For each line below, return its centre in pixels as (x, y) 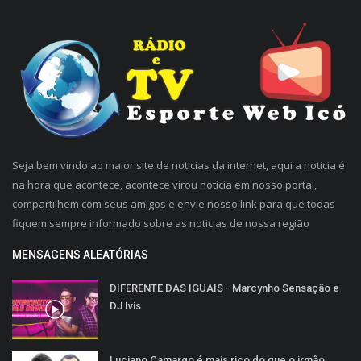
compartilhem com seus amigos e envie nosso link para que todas (174, 203)
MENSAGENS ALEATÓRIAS (80, 254)
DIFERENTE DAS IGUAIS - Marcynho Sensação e (224, 288)
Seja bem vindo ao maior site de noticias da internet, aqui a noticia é (178, 165)
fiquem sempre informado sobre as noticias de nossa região (161, 223)
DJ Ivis (125, 305)
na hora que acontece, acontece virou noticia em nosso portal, (164, 184)
